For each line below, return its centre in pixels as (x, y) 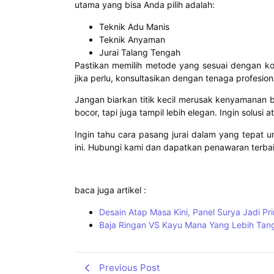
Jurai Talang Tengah (140, 52)
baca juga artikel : (110, 190)
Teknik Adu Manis (134, 26)
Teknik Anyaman (132, 39)
